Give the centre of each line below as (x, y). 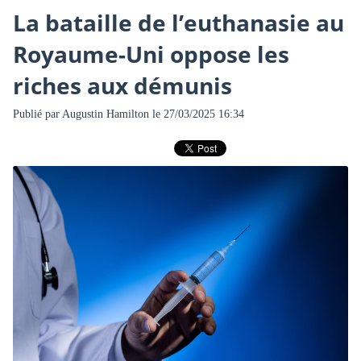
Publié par (37, 114)
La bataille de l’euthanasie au (178, 23)
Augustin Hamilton (105, 114)
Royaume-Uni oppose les (151, 54)
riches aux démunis (122, 86)
